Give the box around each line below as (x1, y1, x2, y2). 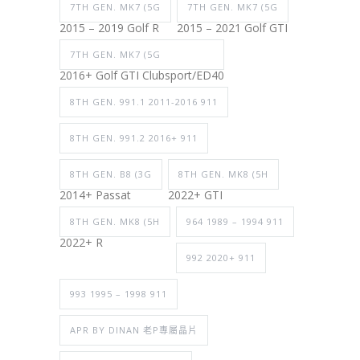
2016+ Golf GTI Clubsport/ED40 (59, 67, 224, 83)
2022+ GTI (168, 186, 223, 202)
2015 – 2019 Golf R (59, 19, 159, 35)
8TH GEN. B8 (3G (70, 167, 152, 180)
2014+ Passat (59, 186, 131, 202)
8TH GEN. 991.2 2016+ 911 (70, 131, 198, 144)
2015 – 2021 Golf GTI (177, 19, 288, 35)
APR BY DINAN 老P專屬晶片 (70, 323, 198, 336)
